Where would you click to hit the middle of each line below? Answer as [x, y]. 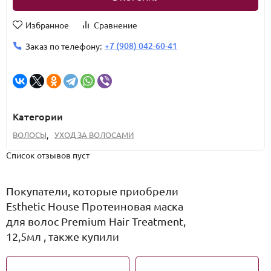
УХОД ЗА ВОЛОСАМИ [94, 135]
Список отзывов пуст [48, 155]
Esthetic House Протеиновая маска [95, 206]
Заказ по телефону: [64, 46]
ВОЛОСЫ [30, 135]
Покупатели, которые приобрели [92, 191]
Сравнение [116, 25]
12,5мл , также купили [63, 236]
